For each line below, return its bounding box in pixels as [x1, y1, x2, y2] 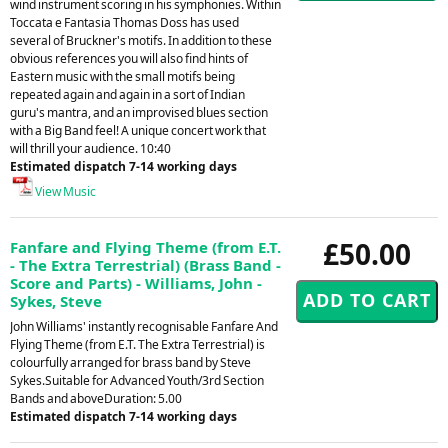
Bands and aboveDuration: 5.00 [10, 389, 182, 407]
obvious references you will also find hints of [10, 49, 248, 67]
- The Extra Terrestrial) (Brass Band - [10, 254, 281, 275]
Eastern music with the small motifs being [10, 67, 235, 85]
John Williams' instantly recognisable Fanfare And [10, 317, 278, 335]
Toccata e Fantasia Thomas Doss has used [10, 13, 239, 31]
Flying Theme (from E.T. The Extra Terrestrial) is [10, 335, 265, 353]
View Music [33, 182, 96, 200]
